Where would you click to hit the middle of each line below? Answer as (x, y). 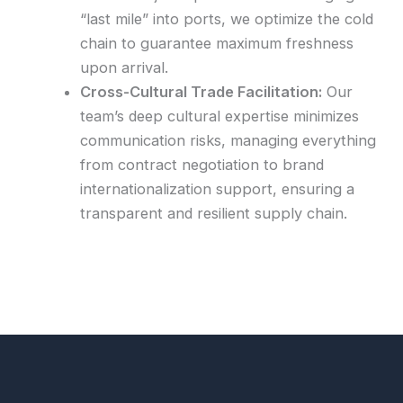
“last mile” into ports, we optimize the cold (227, 19)
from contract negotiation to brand (202, 165)
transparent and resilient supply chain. (214, 214)
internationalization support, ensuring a (218, 189)
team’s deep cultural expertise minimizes (220, 116)
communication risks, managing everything (228, 141)
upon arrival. (125, 68)
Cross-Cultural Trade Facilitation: (201, 92)
